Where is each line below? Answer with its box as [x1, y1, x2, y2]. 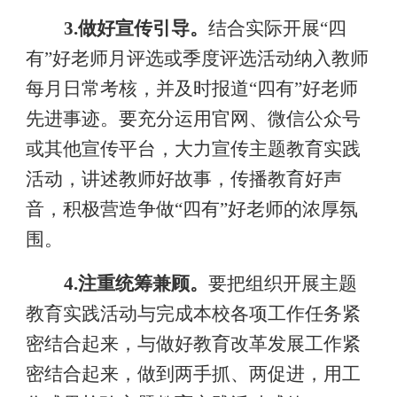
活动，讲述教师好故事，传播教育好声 [25, 168, 342, 190]
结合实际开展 [207, 18, 320, 39]
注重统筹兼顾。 [77, 273, 208, 294]
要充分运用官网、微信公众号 [118, 108, 361, 129]
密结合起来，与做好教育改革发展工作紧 [25, 333, 361, 354]
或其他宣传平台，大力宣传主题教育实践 [25, 138, 361, 160]
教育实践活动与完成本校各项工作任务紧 [25, 303, 361, 324]
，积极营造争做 [43, 198, 175, 220]
